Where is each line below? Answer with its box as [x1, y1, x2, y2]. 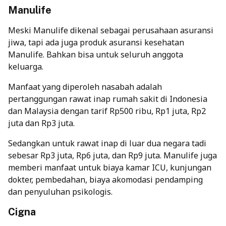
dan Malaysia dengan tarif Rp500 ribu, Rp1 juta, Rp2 [8, 105, 206, 117]
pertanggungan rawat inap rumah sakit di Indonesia [8, 93, 207, 104]
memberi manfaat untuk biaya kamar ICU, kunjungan [8, 161, 211, 173]
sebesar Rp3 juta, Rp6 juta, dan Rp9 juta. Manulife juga [8, 149, 217, 161]
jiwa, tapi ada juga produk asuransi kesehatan [8, 36, 184, 48]
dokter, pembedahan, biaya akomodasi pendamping [8, 174, 203, 185]
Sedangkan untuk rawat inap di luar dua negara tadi [8, 137, 206, 149]
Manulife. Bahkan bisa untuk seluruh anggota [8, 48, 183, 60]
